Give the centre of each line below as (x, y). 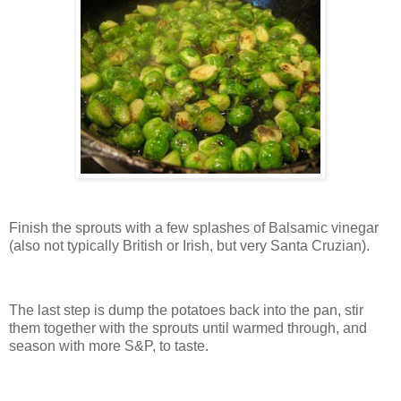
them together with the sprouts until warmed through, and (188, 328)
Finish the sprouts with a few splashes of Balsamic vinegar (194, 228)
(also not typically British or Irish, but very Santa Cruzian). (191, 246)
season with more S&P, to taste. (111, 346)
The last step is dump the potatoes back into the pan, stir (186, 311)
